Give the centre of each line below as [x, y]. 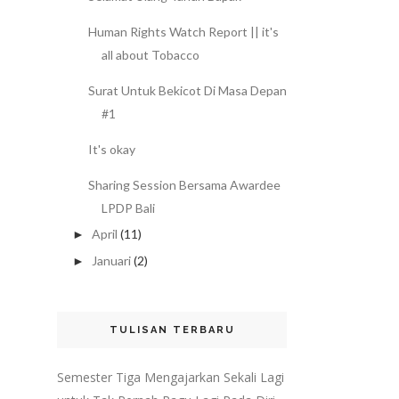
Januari [111, 260]
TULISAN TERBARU [172, 330]
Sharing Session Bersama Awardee [184, 184]
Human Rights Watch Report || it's [183, 31]
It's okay [111, 149]
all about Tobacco [150, 54]
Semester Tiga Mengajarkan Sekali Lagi [171, 377]
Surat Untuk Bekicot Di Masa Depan [187, 90]
